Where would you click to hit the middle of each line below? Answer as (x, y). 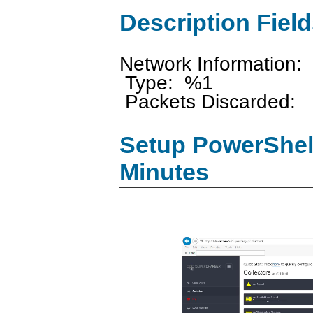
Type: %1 (166, 82)
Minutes (164, 172)
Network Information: (211, 64)
